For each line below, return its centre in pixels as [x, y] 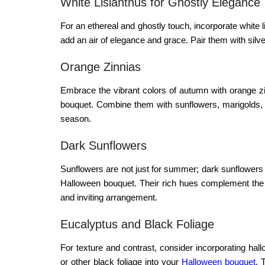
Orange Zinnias [101, 67]
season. [76, 118]
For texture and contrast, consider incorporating [155, 247]
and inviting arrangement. [109, 197]
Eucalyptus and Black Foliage [137, 224]
